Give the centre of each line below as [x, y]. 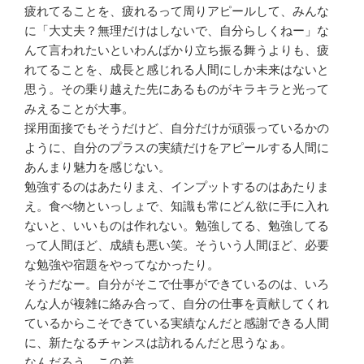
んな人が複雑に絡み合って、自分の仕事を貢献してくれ [177, 303]
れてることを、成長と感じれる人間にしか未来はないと [177, 69]
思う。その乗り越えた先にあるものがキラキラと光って [177, 89]
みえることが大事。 [79, 108]
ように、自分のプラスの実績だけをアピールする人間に [177, 147]
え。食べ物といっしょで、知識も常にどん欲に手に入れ [177, 206]
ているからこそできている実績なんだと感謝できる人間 [177, 323]
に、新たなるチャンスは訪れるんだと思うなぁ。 [158, 342]
